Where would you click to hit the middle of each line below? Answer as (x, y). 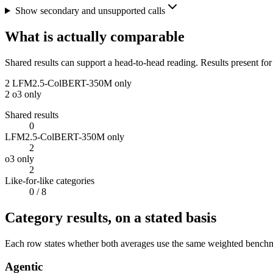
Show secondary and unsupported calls (90, 10)
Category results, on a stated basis (111, 217)
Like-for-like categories (50, 180)
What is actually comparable (95, 36)
